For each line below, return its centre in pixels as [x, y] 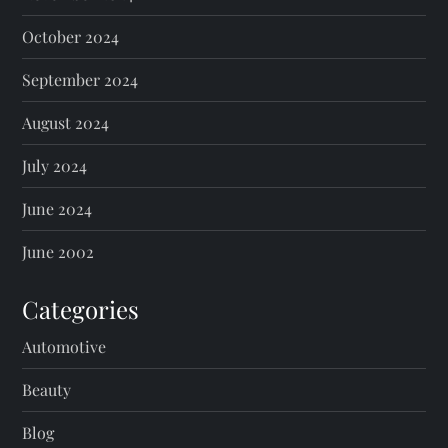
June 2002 [58, 251]
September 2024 [80, 79]
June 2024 [57, 208]
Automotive [64, 346]
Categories [81, 309]
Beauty [47, 389]
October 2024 [71, 36]
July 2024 [55, 165]
